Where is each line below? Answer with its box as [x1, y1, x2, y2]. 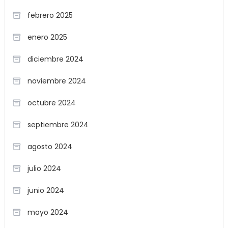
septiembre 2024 [27, 119, 89, 130]
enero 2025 [27, 32, 67, 42]
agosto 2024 [27, 141, 72, 152]
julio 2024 [27, 163, 61, 174]
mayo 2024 [27, 207, 68, 217]
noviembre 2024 [27, 75, 86, 86]
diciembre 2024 [27, 53, 83, 64]
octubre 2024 [27, 97, 76, 108]
